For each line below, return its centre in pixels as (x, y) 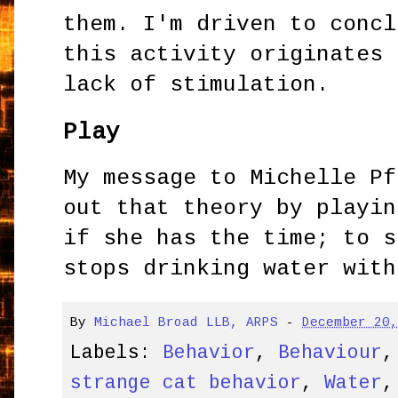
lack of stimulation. (197, 85)
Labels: (117, 353)
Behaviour (330, 353)
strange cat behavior (186, 383)
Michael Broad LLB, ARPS (187, 322)
